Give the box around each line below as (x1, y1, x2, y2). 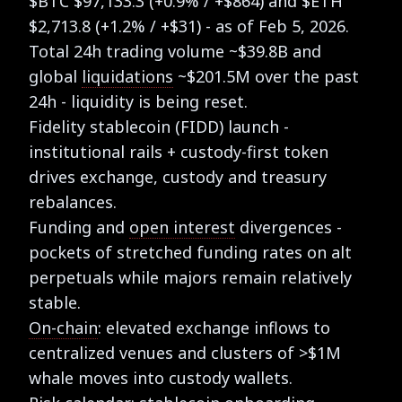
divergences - (235, 215, 342, 238)
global (29, 65, 82, 87)
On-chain (29, 316, 98, 338)
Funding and (29, 215, 129, 238)
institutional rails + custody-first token (29, 140, 328, 162)
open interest (129, 215, 235, 238)
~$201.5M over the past (173, 65, 359, 87)
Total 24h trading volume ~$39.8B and (29, 39, 321, 62)
